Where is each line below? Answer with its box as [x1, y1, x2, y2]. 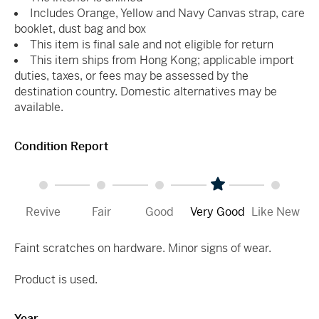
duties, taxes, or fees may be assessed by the [14, 68, 249, 83]
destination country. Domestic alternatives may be [14, 83, 277, 99]
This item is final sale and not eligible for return [30, 36, 273, 52]
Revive [26, 204, 61, 219]
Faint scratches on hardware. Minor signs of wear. [14, 240, 271, 256]
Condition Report [14, 138, 108, 154]
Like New [251, 204, 300, 219]
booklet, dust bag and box [14, 21, 146, 36]
